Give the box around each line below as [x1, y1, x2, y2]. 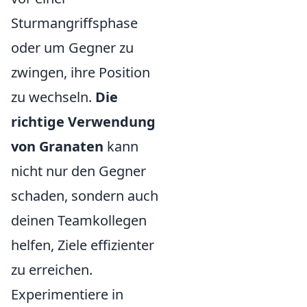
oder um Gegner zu [11, 38, 134, 58]
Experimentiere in [11, 285, 123, 304]
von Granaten [11, 137, 103, 156]
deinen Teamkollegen [11, 211, 147, 230]
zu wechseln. [11, 88, 95, 107]
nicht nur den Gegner [11, 162, 146, 181]
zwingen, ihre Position [11, 63, 150, 82]
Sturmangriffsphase [11, 14, 138, 33]
